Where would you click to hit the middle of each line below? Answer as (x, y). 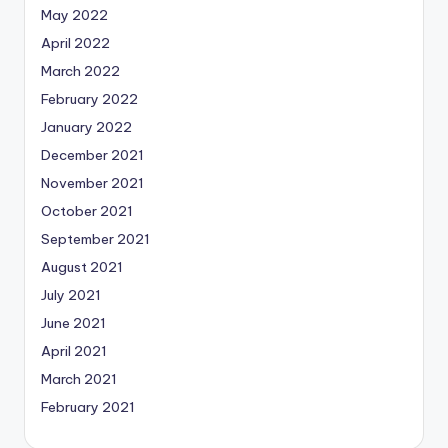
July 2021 (71, 295)
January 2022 (86, 127)
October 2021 (87, 211)
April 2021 (74, 351)
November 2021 (92, 183)
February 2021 (88, 407)
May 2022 (74, 15)
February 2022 (89, 99)
